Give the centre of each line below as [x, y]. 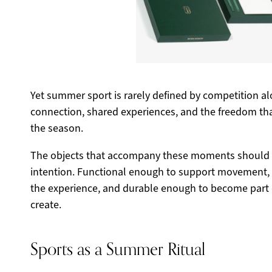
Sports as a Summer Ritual [118, 250]
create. [46, 205]
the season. [57, 128]
